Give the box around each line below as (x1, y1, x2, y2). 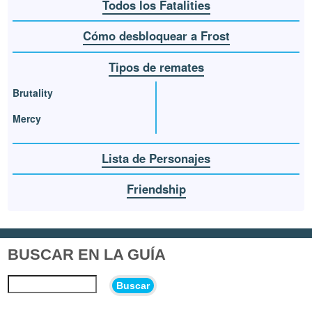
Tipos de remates (108, 58, 204, 75)
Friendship (126, 180, 186, 198)
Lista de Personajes (102, 149, 210, 166)
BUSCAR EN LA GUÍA (8, 245, 166, 263)
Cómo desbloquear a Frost (82, 27, 230, 45)
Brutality (13, 85, 54, 100)
